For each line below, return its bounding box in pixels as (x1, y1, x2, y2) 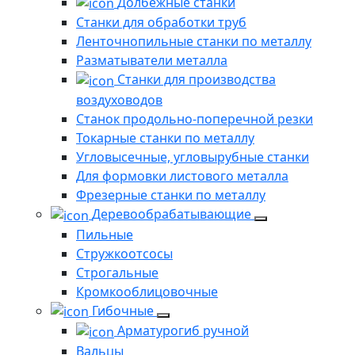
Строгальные (76, 263, 158, 281)
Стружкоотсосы (76, 244, 173, 262)
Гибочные (92, 301, 157, 319)
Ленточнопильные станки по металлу (76, 32, 311, 51)
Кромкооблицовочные (76, 282, 218, 300)
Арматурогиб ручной (117, 322, 249, 340)
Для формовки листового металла (76, 166, 288, 185)
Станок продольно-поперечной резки (76, 109, 313, 128)
